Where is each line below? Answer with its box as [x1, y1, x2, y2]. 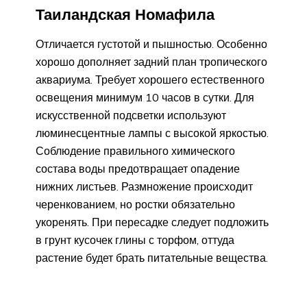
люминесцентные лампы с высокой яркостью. [36, 125, 269, 140]
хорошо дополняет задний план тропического [36, 54, 267, 69]
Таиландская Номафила [36, 4, 214, 24]
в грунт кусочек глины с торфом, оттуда [36, 232, 234, 247]
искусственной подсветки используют [36, 108, 226, 122]
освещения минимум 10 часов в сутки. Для [36, 90, 254, 104]
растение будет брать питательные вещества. [36, 250, 268, 265]
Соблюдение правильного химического [36, 143, 235, 158]
